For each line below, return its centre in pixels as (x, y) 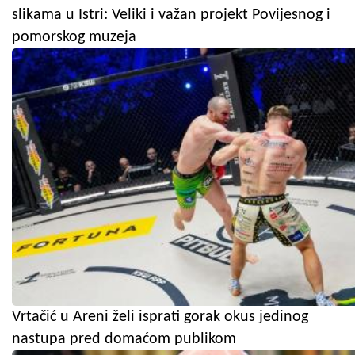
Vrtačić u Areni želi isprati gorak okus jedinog (160, 317)
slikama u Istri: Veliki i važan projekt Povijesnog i (171, 15)
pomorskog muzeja (74, 37)
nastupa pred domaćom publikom (124, 339)
